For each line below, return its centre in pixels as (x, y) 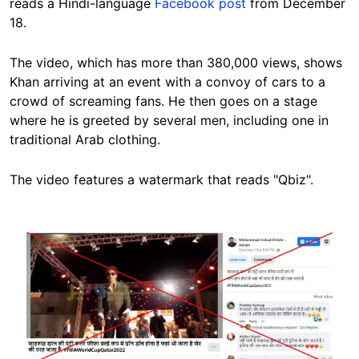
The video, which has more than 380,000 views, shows (176, 63)
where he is (46, 120)
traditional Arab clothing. (85, 139)
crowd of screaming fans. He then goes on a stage (163, 101)
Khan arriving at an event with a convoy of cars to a (167, 82)
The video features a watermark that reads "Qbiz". (161, 179)
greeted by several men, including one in (206, 120)
